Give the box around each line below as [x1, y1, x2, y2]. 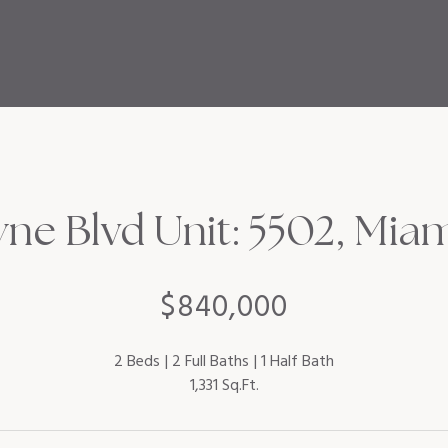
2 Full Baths [172, 349, 249, 375]
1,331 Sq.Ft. [189, 373, 259, 399]
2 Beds [114, 349, 160, 375]
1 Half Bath [261, 349, 334, 375]
